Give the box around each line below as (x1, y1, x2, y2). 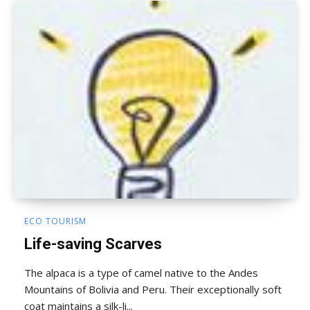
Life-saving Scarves (24, 235, 162, 253)
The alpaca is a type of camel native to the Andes (24, 265, 258, 280)
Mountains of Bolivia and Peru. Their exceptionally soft (24, 282, 282, 296)
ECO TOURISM (24, 215, 86, 227)
